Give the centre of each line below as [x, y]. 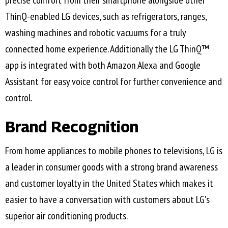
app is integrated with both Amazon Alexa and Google [103, 65]
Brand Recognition [72, 127]
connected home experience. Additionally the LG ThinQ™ [107, 49]
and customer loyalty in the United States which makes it [109, 183]
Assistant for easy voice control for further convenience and [113, 82]
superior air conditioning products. [66, 216]
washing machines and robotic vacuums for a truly [95, 33]
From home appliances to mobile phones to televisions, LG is [114, 151]
